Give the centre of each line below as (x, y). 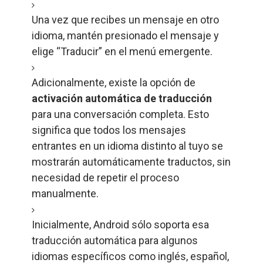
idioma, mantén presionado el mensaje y (125, 36)
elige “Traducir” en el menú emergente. (123, 51)
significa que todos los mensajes (109, 130)
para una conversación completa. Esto (120, 114)
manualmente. (66, 193)
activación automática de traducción (122, 98)
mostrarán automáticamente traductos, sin (131, 162)
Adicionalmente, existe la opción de (113, 82)
